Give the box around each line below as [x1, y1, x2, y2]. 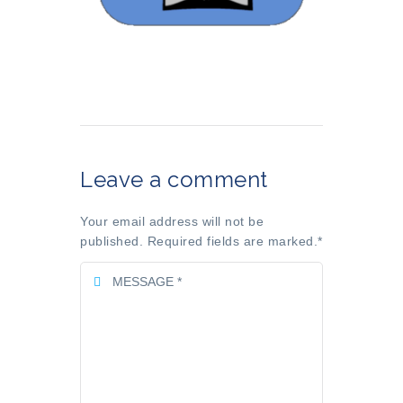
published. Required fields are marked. [80, 234, 318, 248]
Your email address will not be [80, 214, 264, 228]
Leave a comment [80, 166, 268, 193]
